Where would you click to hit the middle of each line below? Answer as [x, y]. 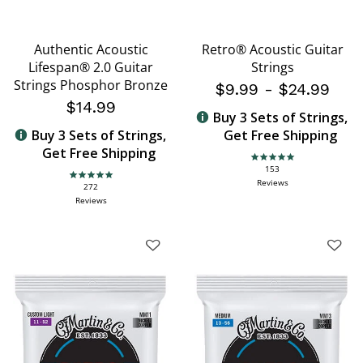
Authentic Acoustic [91, 49]
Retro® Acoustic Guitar [272, 49]
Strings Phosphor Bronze [91, 85]
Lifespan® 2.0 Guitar [91, 67]
